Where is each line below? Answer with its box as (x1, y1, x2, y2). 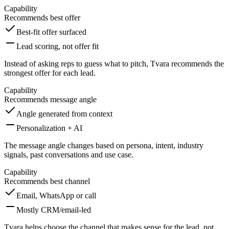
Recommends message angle (4, 95, 97, 104)
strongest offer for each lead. (4, 68, 96, 77)
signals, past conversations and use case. (4, 150, 133, 159)
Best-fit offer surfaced (16, 27, 86, 36)
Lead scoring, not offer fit (16, 41, 99, 51)
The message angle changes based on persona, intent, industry (4, 141, 203, 150)
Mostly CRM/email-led (16, 205, 91, 214)
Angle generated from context (16, 109, 112, 118)
